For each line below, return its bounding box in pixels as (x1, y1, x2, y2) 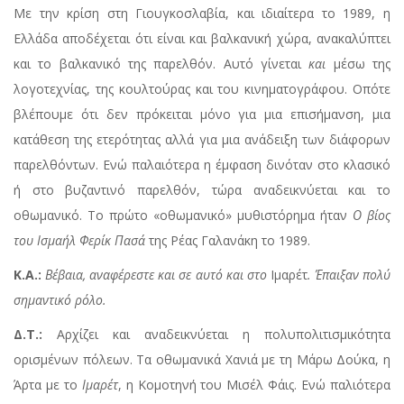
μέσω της (326, 55, 391, 73)
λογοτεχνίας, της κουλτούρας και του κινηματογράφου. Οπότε (14, 80, 390, 98)
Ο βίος (353, 207, 390, 225)
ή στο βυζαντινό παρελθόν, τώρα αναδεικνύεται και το (14, 181, 390, 199)
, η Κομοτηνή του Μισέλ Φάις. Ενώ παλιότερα (117, 376, 391, 394)
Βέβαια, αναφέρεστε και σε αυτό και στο (45, 266, 271, 284)
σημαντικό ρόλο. (14, 291, 106, 309)
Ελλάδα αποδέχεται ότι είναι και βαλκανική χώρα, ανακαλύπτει (14, 30, 390, 48)
